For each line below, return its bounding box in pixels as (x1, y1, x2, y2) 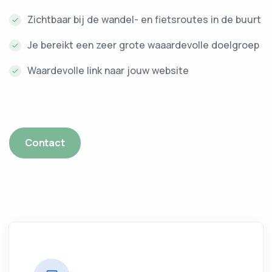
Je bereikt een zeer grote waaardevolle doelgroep (27, 38, 259, 52)
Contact (25, 136, 65, 149)
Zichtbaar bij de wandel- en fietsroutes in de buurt (27, 13, 261, 26)
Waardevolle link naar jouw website (27, 64, 189, 77)
